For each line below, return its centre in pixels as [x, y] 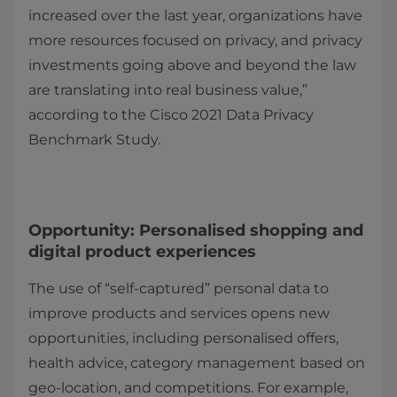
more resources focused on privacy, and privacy [195, 40]
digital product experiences [142, 252]
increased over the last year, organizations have [195, 16]
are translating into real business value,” [168, 90]
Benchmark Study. [94, 140]
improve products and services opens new [179, 313]
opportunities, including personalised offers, [183, 338]
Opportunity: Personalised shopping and [196, 230]
